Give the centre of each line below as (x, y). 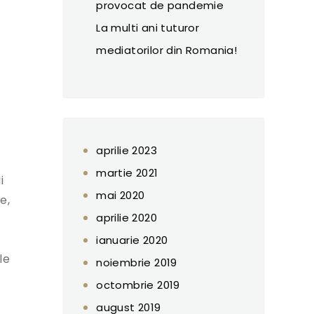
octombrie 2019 (138, 285)
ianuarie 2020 (132, 240)
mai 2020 (121, 195)
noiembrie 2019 (137, 262)
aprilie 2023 (127, 150)
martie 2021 (127, 172)
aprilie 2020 (127, 217)
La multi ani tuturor (148, 27)
